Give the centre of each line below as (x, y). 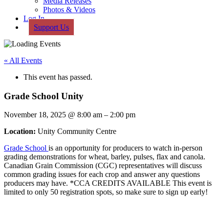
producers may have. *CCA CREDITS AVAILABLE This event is (108, 183)
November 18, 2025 (36, 115)
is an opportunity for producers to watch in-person (125, 148)
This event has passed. (58, 77)
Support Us (51, 27)
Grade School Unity (44, 96)
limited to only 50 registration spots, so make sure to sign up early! (106, 192)
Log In (34, 18)
